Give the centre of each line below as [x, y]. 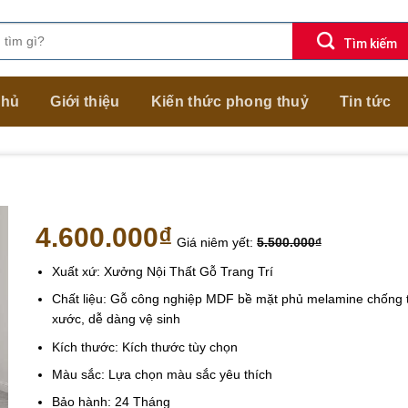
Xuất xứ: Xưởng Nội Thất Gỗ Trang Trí [163, 271]
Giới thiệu [85, 101]
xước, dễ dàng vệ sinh [117, 319]
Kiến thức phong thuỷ [229, 101]
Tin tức [366, 101]
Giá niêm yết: [217, 243]
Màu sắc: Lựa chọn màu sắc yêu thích [163, 375]
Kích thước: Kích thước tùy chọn [145, 347]
